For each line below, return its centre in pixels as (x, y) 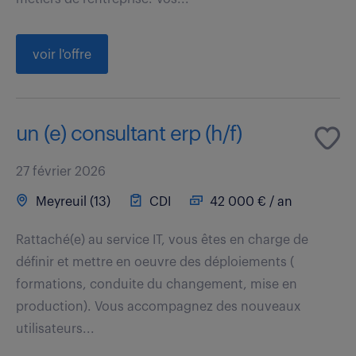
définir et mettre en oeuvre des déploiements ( (155, 262)
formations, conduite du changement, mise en (157, 284)
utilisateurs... (55, 329)
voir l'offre (62, 54)
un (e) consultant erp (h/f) (129, 134)
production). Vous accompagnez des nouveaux (158, 306)
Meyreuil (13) (72, 201)
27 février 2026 (61, 171)
